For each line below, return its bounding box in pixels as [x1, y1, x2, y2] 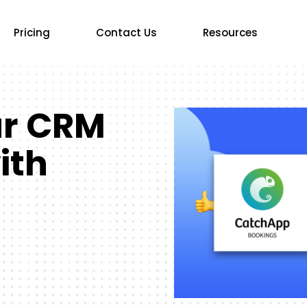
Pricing [13, 25, 50, 40]
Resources [202, 25, 258, 40]
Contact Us [95, 25, 157, 40]
